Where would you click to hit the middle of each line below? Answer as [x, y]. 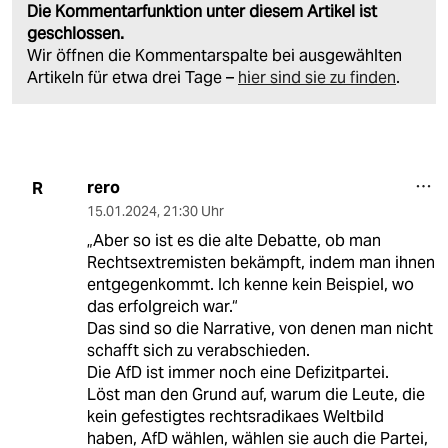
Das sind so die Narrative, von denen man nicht [259, 329]
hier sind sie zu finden [317, 78]
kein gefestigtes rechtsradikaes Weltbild [235, 417]
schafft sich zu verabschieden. [198, 351]
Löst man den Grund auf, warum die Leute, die [255, 395]
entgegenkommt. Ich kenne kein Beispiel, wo [250, 285]
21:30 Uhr [193, 211]
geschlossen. [75, 34]
